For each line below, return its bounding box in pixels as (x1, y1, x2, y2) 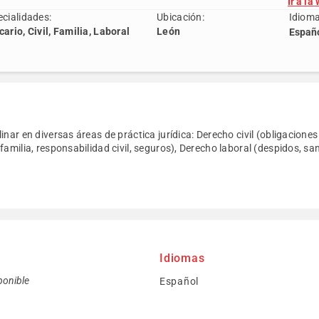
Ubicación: (157, 11, 204, 23)
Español (159, 276, 199, 287)
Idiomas (159, 251, 205, 265)
